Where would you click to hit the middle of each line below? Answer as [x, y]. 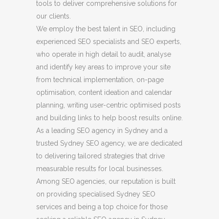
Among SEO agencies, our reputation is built [106, 181]
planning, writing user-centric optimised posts [109, 105]
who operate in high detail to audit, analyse [104, 54]
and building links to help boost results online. [109, 118]
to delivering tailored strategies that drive [100, 156]
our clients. [54, 16]
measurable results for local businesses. [100, 168]
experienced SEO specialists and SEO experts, [109, 41]
